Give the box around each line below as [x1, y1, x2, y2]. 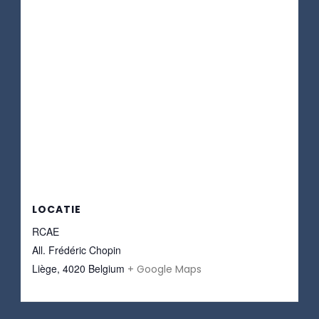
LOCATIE [31, 202, 81, 216]
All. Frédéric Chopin [31, 242, 121, 257]
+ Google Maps [127, 261, 202, 276]
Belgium [88, 261, 125, 276]
